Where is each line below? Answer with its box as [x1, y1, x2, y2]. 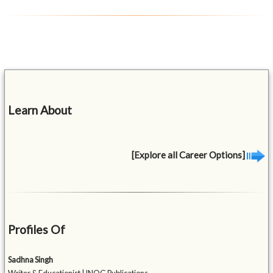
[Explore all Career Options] [131, 149, 247, 160]
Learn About [8, 102, 73, 117]
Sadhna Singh [8, 255, 54, 265]
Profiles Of [8, 222, 66, 237]
